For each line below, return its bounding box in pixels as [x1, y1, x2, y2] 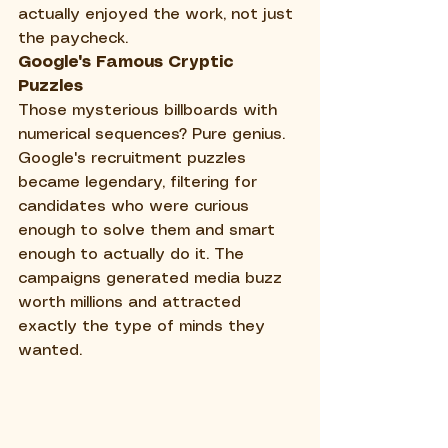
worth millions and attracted [18, 295, 246, 310]
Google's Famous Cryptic [18, 55, 239, 70]
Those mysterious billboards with [18, 103, 282, 118]
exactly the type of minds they [18, 319, 270, 334]
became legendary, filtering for [18, 175, 262, 190]
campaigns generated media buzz [18, 271, 287, 286]
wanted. [18, 343, 82, 358]
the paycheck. [18, 31, 128, 46]
